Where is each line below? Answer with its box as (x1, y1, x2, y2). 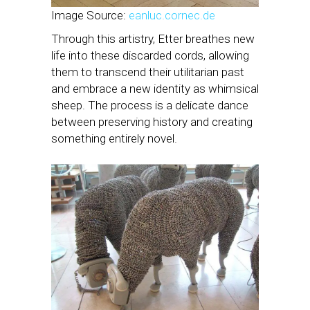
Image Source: (51, 8, 129, 22)
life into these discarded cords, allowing (51, 48, 249, 62)
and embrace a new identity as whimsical (51, 81, 259, 95)
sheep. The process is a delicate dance (51, 98, 248, 112)
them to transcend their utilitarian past (51, 64, 244, 79)
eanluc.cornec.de (129, 8, 215, 22)
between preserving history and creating (51, 114, 253, 129)
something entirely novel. (51, 131, 177, 145)
